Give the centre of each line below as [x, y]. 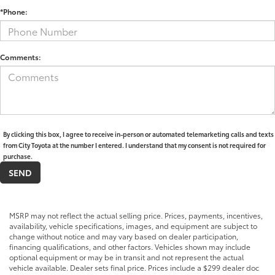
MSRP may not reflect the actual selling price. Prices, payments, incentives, [136, 215]
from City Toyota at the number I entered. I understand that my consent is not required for [134, 145]
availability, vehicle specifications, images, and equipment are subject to [133, 226]
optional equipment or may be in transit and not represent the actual [126, 257]
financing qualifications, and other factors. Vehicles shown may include [130, 247]
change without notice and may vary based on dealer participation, [124, 236]
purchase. [18, 157]
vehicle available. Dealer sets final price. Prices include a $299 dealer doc [134, 268]
